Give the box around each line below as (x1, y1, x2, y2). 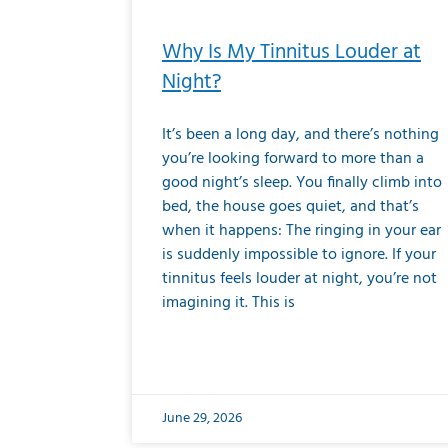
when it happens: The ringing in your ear (162, 218, 441, 245)
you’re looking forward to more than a (162, 146, 424, 173)
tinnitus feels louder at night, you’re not (162, 266, 437, 293)
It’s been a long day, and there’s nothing (162, 122, 439, 149)
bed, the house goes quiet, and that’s (162, 194, 419, 221)
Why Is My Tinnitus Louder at (162, 36, 421, 70)
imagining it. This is (162, 290, 295, 317)
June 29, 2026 (162, 407, 242, 431)
